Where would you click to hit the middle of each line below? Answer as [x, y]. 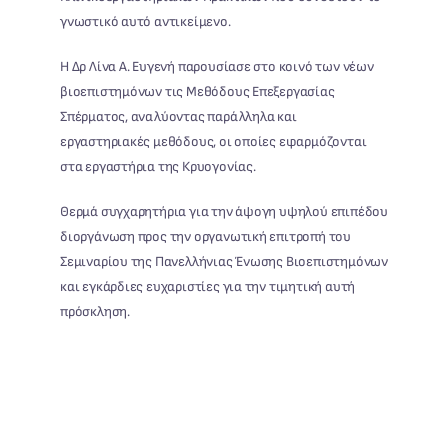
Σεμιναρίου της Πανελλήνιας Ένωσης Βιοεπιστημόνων [223, 261]
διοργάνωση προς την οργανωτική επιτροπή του [205, 236]
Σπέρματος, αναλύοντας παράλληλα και [178, 116]
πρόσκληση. [94, 311]
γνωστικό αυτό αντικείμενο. [145, 21]
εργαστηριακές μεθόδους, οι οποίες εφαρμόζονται [213, 141]
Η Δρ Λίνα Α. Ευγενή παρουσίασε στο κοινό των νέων [216, 66]
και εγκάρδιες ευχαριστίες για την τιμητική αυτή [207, 286]
